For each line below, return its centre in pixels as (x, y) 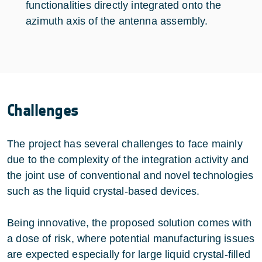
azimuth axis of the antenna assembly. (117, 21)
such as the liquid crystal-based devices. (104, 191)
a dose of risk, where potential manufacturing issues (131, 238)
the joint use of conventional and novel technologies (130, 175)
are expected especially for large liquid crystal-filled (129, 254)
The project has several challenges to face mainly (125, 144)
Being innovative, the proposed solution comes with (129, 223)
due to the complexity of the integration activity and (128, 159)
